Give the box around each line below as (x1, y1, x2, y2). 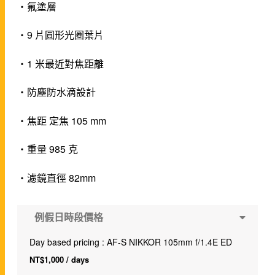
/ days (64, 254, 90, 266)
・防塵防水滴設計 (17, 85, 96, 99)
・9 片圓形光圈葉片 (17, 28, 104, 42)
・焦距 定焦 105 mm (17, 113, 107, 128)
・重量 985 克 (17, 142, 79, 157)
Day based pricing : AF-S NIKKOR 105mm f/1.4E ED (29, 236, 233, 249)
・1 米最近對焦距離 (17, 56, 104, 71)
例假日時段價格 (29, 210, 104, 225)
